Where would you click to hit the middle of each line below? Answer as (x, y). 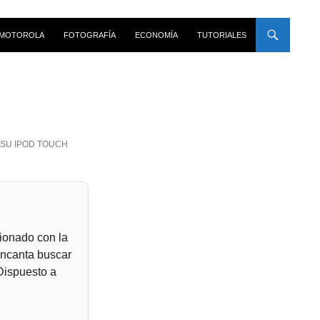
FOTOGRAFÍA (90, 35)
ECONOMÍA (156, 35)
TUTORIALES (222, 35)
